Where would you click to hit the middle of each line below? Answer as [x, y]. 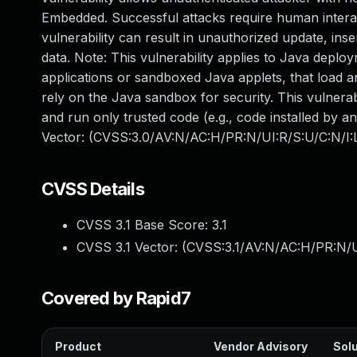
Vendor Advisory [261, 346]
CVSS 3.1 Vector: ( [131, 247]
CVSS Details [93, 189]
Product [78, 346]
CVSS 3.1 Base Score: [144, 225]
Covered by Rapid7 [116, 298]
